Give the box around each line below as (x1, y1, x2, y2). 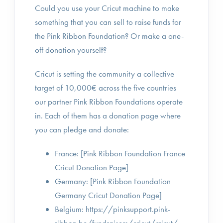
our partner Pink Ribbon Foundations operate (35, 96, 183, 107)
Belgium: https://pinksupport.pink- (55, 204, 170, 215)
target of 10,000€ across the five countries (35, 82, 176, 93)
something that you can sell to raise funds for (35, 16, 181, 27)
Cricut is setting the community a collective (35, 68, 174, 79)
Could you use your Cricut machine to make (35, 2, 179, 13)
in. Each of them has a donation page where (35, 110, 181, 121)
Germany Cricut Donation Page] (55, 190, 162, 201)
